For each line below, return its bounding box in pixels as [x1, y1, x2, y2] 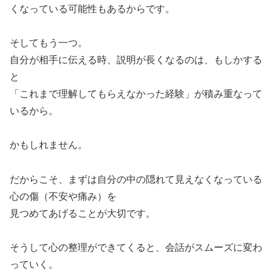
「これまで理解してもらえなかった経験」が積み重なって [10, 89, 262, 100]
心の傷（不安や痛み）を [10, 191, 117, 202]
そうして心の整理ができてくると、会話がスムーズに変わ [10, 242, 262, 253]
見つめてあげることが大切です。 [10, 208, 155, 219]
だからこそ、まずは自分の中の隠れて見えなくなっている [10, 174, 262, 185]
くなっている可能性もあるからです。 [10, 4, 175, 15]
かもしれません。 [10, 140, 87, 151]
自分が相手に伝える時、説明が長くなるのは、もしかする [10, 55, 262, 66]
